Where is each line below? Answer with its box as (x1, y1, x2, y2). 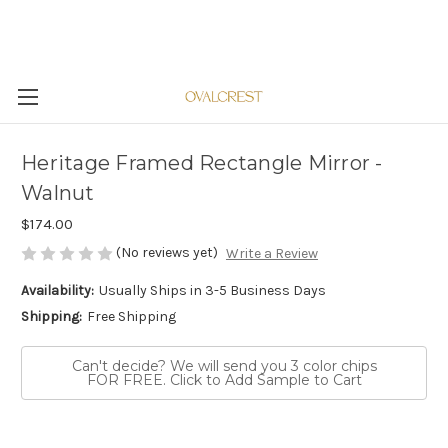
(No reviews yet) (116, 244, 218, 261)
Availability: (21, 282, 94, 300)
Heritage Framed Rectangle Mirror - (21, 151, 383, 176)
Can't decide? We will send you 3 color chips (71, 357, 377, 376)
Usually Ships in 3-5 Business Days (98, 282, 326, 300)
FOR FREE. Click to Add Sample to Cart (86, 371, 362, 390)
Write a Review (225, 245, 318, 263)
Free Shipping (86, 308, 176, 326)
